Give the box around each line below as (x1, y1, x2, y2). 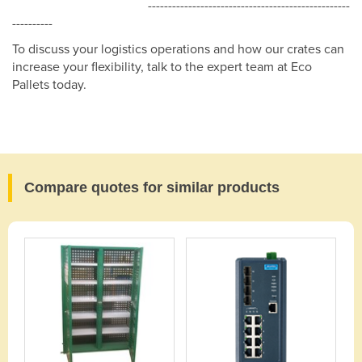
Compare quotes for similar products (24, 179, 280, 196)
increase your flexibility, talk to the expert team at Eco (12, 59, 312, 76)
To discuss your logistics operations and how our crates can (12, 41, 344, 58)
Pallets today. (12, 77, 86, 94)
